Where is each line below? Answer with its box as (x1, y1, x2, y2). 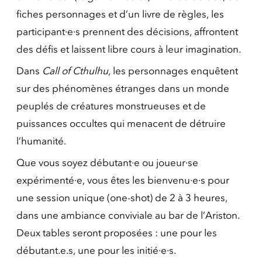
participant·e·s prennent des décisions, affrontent (16, 26, 238, 37)
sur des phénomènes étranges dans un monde (16, 82, 229, 94)
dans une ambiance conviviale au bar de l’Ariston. (16, 209, 240, 221)
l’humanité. (16, 135, 66, 147)
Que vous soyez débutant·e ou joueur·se (16, 157, 198, 168)
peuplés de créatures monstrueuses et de (16, 100, 206, 112)
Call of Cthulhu (42, 65, 108, 77)
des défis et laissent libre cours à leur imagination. (16, 43, 241, 55)
